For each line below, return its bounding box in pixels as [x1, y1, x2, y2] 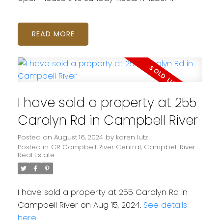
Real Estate [17, 150, 55, 160]
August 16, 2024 [54, 132, 103, 142]
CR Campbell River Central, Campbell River [51, 142, 195, 152]
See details [143, 199, 187, 211]
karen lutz [115, 132, 148, 142]
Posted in [17, 142, 49, 152]
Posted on [17, 132, 54, 142]
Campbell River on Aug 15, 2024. [17, 199, 143, 211]
